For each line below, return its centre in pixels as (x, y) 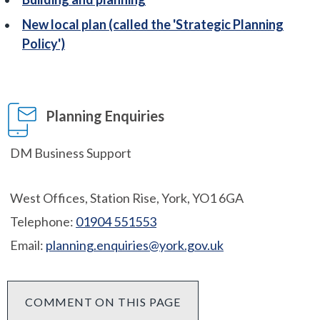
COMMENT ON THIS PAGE (103, 302)
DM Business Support (71, 153)
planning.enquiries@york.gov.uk (135, 245)
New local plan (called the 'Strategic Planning (153, 25)
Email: (27, 245)
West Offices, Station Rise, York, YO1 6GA (127, 198)
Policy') (44, 44)
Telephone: (42, 222)
